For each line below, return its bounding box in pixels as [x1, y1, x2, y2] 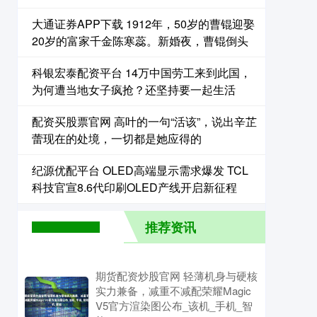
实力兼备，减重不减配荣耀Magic [96, 283, 251, 298]
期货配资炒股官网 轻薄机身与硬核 [96, 268, 258, 283]
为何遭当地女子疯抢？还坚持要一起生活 [32, 81, 236, 98]
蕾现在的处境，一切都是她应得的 [32, 130, 202, 146]
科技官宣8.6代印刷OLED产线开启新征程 [32, 179, 237, 195]
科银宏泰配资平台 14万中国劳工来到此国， [32, 64, 251, 81]
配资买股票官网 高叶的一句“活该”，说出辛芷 [32, 113, 257, 129]
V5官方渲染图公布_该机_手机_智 [96, 298, 253, 313]
